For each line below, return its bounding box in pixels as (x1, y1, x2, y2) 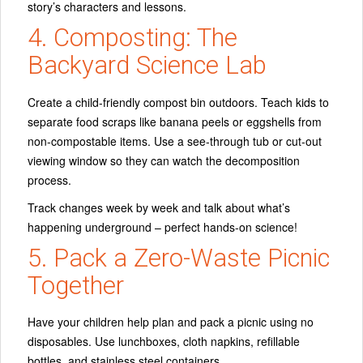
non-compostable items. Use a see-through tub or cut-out (28, 132, 322, 149)
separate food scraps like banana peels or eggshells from (28, 113, 322, 130)
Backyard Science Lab (28, 50, 267, 81)
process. (28, 171, 71, 188)
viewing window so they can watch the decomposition (28, 152, 300, 169)
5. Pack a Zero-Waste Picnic (28, 242, 330, 273)
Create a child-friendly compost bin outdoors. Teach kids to (28, 93, 329, 110)
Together (28, 270, 124, 301)
